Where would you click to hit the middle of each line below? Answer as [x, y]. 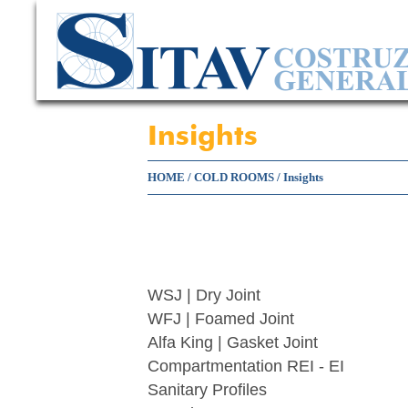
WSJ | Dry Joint [204, 295]
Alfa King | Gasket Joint [233, 342]
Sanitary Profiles [207, 390]
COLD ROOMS [234, 177]
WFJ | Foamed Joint [221, 319]
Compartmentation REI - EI [246, 366]
